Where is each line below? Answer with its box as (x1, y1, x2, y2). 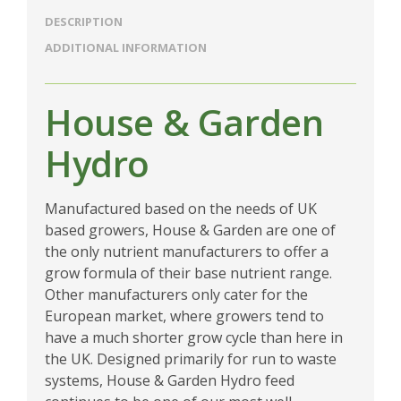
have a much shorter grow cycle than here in (45, 327, 343, 347)
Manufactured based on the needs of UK (45, 198, 317, 218)
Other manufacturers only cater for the (45, 284, 308, 304)
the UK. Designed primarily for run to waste (45, 348, 337, 369)
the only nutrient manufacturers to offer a (45, 241, 328, 261)
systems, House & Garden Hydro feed (45, 370, 294, 390)
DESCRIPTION (45, 13, 123, 30)
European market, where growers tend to (45, 305, 324, 326)
